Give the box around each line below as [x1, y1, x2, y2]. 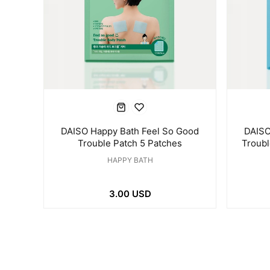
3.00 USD [108, 188, 151, 199]
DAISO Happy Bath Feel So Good [61, 125, 199, 137]
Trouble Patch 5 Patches [78, 137, 182, 149]
